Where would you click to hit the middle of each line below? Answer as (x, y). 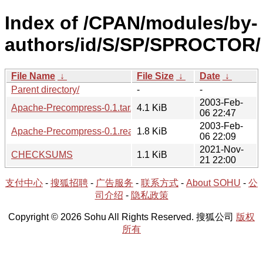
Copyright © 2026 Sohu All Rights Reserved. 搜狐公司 (122, 217)
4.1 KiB (152, 107)
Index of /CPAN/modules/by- (131, 23)
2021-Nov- (222, 149)
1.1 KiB (152, 154)
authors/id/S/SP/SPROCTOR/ (133, 45)
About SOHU (213, 183)
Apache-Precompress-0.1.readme (81, 131)
